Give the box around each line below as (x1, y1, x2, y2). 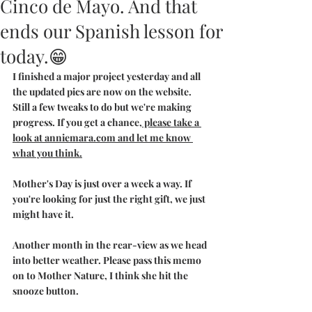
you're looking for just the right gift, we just (13, 192, 208, 205)
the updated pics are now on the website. (13, 84, 194, 98)
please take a (142, 115, 201, 129)
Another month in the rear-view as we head (13, 237, 209, 251)
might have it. (13, 207, 74, 221)
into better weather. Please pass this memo (13, 253, 203, 267)
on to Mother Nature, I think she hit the (13, 268, 190, 282)
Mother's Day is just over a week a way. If (13, 176, 194, 190)
